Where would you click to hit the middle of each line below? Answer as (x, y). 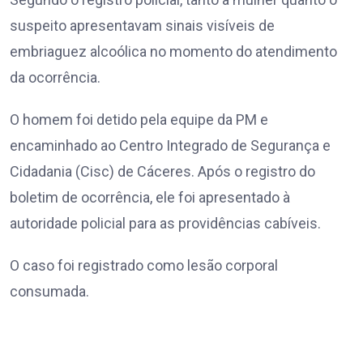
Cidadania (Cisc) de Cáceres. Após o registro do (162, 172)
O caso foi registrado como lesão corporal (144, 266)
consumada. (49, 292)
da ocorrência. (55, 78)
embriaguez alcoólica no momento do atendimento (173, 52)
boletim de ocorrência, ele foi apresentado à (150, 198)
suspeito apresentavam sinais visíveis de (142, 26)
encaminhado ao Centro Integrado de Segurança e (170, 146)
